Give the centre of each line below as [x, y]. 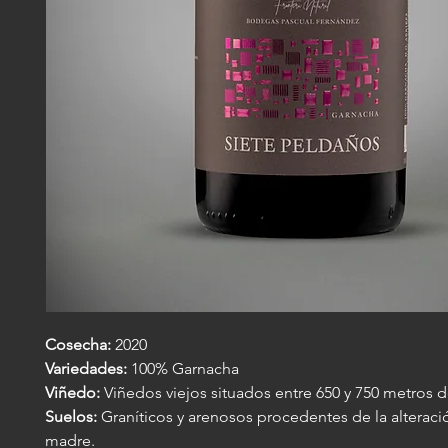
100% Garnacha [183, 368]
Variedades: [86, 368]
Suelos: [71, 416]
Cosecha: [78, 344]
